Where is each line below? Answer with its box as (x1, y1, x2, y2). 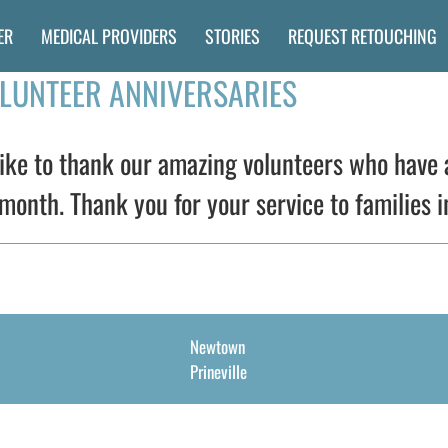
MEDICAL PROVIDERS (41, 22, 178, 49)
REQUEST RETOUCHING (288, 22, 438, 49)
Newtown (189, 334, 245, 359)
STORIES (205, 22, 261, 49)
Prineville (189, 359, 247, 384)
